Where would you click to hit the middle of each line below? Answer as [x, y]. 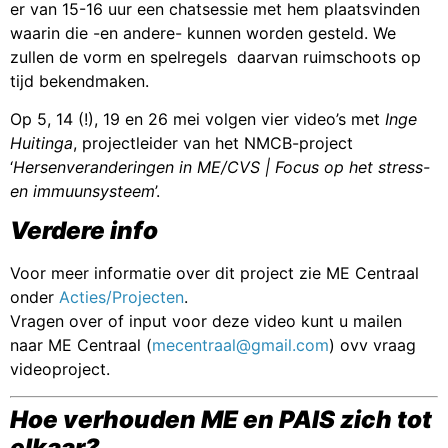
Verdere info [84, 231]
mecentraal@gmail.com [240, 345]
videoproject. [60, 369]
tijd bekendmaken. [79, 80]
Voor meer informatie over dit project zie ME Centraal [214, 273]
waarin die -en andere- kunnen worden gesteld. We [203, 32]
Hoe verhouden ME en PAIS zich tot [221, 419]
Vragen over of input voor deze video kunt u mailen [206, 321]
